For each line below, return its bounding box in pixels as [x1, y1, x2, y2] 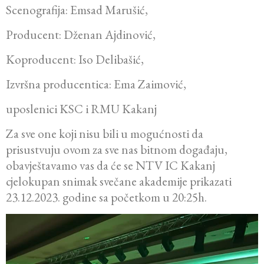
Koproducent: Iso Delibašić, [6, 51, 144, 68]
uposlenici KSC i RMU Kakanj [6, 101, 157, 117]
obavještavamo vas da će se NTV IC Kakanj [6, 157, 215, 174]
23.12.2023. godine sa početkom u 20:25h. [6, 189, 207, 206]
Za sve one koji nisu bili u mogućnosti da [6, 126, 203, 142]
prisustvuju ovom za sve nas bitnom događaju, [6, 141, 227, 158]
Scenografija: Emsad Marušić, [6, 2, 148, 18]
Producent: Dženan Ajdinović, [6, 27, 156, 43]
